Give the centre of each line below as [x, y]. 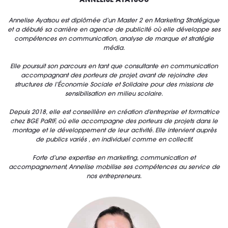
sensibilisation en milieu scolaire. [114, 94]
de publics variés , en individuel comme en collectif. [114, 140]
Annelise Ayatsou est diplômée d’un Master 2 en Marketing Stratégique [114, 21]
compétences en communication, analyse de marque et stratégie [114, 39]
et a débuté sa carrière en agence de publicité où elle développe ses [114, 30]
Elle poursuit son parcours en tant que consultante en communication [114, 67]
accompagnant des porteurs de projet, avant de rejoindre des [114, 76]
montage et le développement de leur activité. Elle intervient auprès [114, 131]
